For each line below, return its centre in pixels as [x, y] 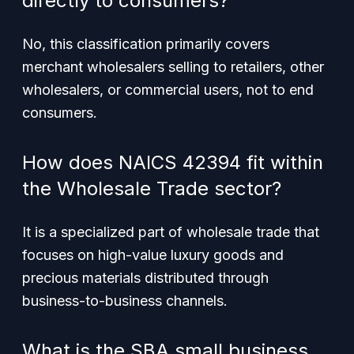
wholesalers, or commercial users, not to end [168, 90]
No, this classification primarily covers [146, 44]
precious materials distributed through [145, 278]
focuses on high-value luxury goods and [153, 255]
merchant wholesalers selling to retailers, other [173, 67]
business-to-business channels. [125, 301]
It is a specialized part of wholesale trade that [171, 232]
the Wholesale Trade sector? [152, 188]
